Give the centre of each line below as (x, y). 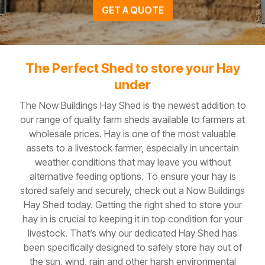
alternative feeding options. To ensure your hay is (132, 176)
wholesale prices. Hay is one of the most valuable (132, 134)
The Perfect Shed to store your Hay (132, 68)
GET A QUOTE (132, 10)
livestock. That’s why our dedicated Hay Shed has (132, 233)
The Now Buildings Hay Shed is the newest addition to (132, 105)
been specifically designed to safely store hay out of (132, 247)
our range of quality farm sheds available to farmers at (132, 119)
